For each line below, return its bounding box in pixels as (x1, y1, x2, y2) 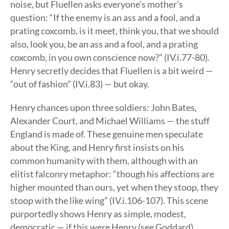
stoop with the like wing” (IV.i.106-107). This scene (10, 195, 208, 206)
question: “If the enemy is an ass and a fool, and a (10, 12, 200, 23)
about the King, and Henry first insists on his (10, 142, 184, 153)
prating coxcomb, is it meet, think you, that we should (10, 25, 219, 36)
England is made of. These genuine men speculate (10, 128, 203, 140)
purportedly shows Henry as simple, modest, (10, 208, 186, 219)
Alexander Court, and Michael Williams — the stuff (10, 115, 210, 126)
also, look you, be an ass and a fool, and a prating (10, 38, 198, 50)
